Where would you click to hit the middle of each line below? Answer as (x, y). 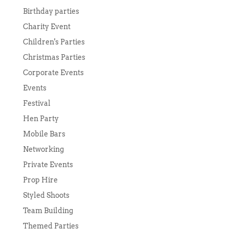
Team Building (48, 211)
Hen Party (41, 119)
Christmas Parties (54, 58)
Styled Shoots (46, 196)
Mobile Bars (44, 134)
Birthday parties (51, 12)
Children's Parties (54, 42)
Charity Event (47, 27)
